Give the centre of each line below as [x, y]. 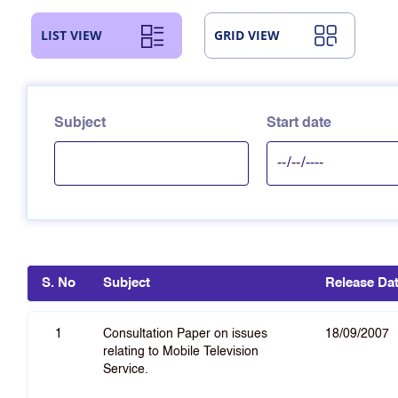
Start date [298, 123]
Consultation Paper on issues [185, 334]
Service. [126, 370]
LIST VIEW [72, 35]
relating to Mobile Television [181, 352]
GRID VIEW [247, 35]
